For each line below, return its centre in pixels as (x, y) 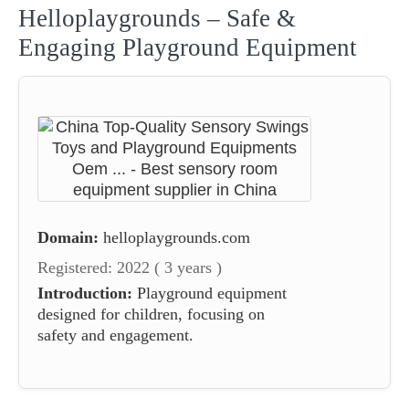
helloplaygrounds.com (177, 237)
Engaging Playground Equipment (188, 47)
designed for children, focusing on (151, 314)
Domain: (68, 237)
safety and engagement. (115, 335)
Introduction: (85, 293)
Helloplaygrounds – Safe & (157, 18)
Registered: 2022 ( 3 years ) (130, 267)
